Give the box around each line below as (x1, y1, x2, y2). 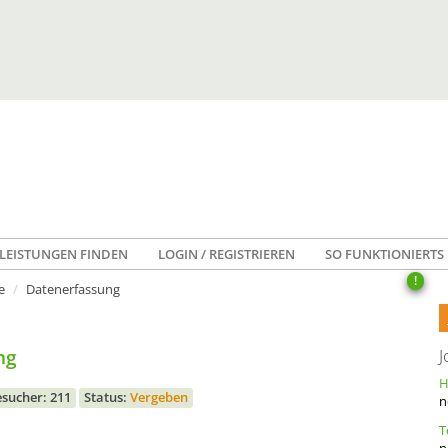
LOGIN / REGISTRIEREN (158, 245, 295, 263)
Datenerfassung (26, 280, 120, 298)
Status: (84, 388, 130, 406)
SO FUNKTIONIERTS (325, 245, 444, 263)
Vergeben (130, 388, 188, 406)
